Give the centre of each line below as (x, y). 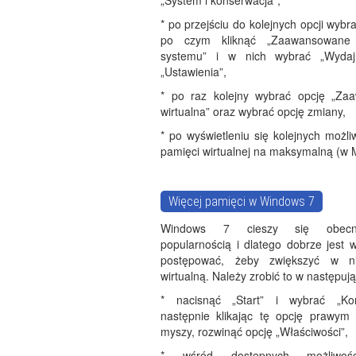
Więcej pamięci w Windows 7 (242, 201)
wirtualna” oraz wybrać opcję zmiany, (253, 111)
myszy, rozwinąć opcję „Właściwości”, (254, 331)
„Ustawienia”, (193, 72)
